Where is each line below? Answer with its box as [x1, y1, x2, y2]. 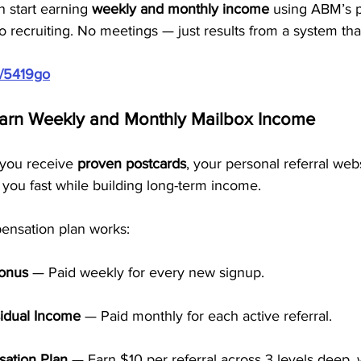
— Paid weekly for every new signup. [28, 264, 264, 280]
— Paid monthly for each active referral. [81, 308, 332, 324]
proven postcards [77, 156, 186, 172]
